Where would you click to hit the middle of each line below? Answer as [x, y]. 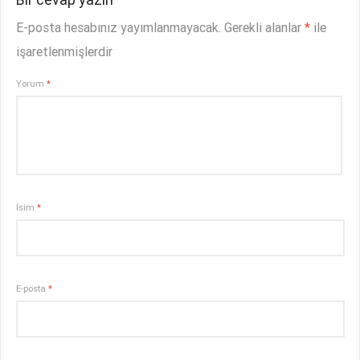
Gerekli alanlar [265, 27]
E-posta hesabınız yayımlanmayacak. [119, 27]
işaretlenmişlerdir [65, 51]
